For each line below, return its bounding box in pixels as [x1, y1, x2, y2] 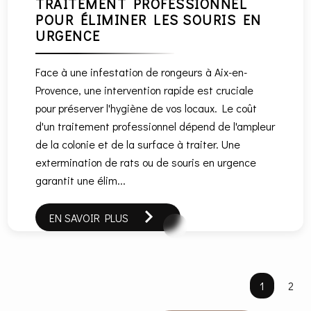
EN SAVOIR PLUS [49, 210, 129, 225]
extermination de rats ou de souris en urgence [35, 154, 257, 169]
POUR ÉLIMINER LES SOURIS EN [35, 10, 262, 28]
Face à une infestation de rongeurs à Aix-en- [35, 64, 248, 79]
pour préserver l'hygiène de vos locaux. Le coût [35, 100, 258, 115]
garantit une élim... [35, 172, 126, 187]
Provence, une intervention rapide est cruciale [35, 82, 254, 97]
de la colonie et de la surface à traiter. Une [35, 136, 241, 151]
